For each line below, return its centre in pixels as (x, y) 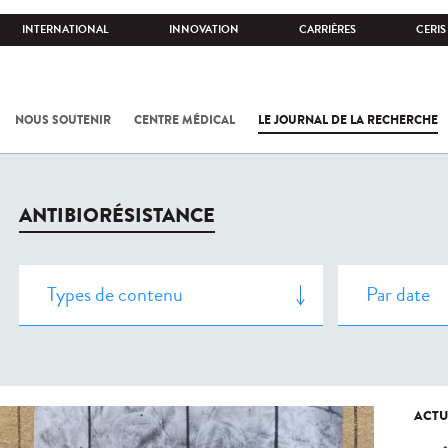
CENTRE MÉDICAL (184, 120)
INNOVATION (204, 29)
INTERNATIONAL (65, 29)
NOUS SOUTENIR (63, 120)
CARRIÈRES (327, 29)
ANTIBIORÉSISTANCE (117, 215)
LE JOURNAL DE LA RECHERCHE (348, 120)
